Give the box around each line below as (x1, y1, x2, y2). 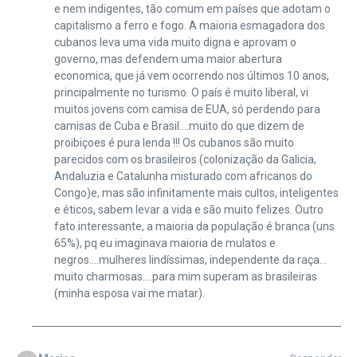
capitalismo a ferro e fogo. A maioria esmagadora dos (53, 18, 325, 32)
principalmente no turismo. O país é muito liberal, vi (53, 85, 308, 99)
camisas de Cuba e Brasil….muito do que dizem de (53, 119, 304, 132)
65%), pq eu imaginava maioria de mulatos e (53, 236, 276, 249)
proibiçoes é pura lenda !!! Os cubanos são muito (53, 135, 294, 149)
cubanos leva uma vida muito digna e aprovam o (53, 35, 296, 49)
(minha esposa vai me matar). (53, 286, 205, 300)
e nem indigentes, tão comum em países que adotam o (53, 2, 331, 15)
